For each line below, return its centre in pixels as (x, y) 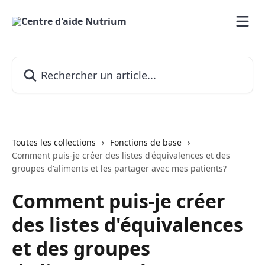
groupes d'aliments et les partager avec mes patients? (119, 168)
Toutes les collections (54, 142)
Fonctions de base (146, 142)
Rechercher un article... (63, 63)
